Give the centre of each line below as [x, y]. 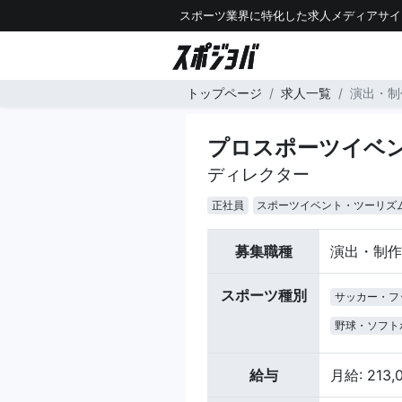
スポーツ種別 [263, 295]
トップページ [224, 93]
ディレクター [258, 174]
